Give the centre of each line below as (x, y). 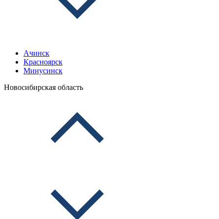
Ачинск (36, 53)
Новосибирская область (44, 87)
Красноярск (43, 62)
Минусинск (43, 71)
